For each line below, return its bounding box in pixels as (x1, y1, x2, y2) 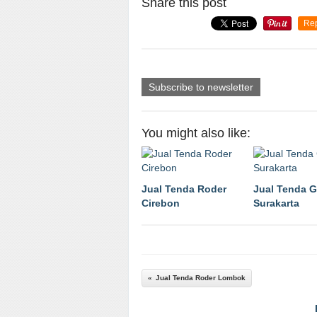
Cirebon (142, 197, 180, 209)
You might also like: (142, 126, 250, 140)
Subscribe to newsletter (149, 81, 253, 93)
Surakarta (253, 197, 299, 209)
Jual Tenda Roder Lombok (156, 274, 246, 282)
